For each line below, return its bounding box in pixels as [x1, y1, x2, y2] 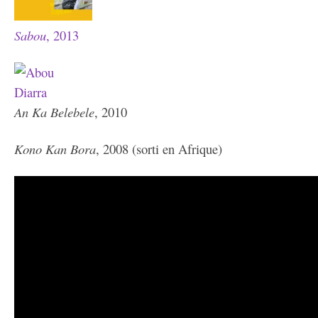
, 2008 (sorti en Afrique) [96, 140, 222, 158]
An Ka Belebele [14, 103, 94, 121]
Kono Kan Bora [14, 140, 96, 158]
